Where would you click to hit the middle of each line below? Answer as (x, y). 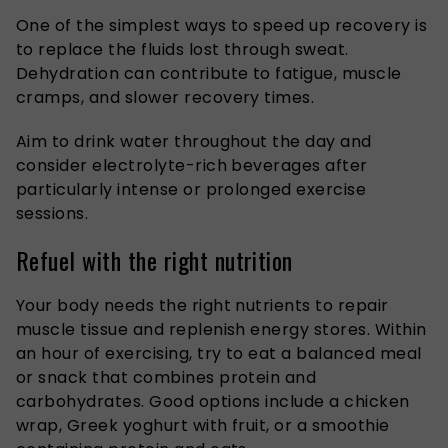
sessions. (52, 214)
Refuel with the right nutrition (158, 260)
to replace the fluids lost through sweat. (182, 50)
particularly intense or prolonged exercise (191, 190)
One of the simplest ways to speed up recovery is (222, 26)
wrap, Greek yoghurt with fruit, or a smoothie (203, 425)
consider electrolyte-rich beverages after (192, 166)
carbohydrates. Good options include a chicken (213, 401)
